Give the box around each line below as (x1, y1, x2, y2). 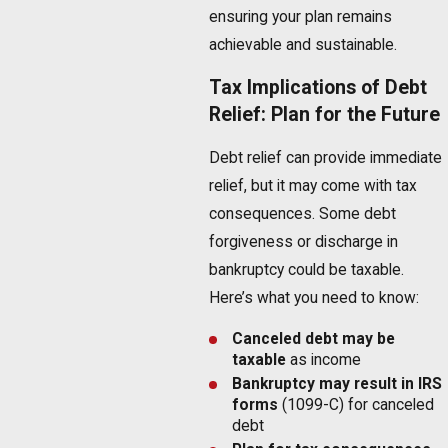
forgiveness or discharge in (209, 232, 399, 251)
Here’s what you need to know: (209, 288, 420, 307)
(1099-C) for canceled (278, 396, 435, 414)
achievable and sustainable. (209, 35, 398, 54)
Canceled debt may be (232, 329, 396, 348)
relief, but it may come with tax (209, 176, 418, 195)
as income (286, 350, 362, 369)
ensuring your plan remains (209, 7, 393, 26)
